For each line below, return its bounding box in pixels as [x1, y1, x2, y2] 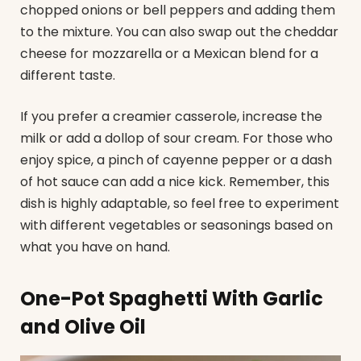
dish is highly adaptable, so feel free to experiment [20, 194, 339, 214]
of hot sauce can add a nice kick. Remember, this [20, 172, 330, 192]
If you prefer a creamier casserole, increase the [20, 107, 322, 127]
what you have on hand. [20, 238, 170, 257]
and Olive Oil [20, 313, 146, 340]
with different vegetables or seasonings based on [20, 216, 333, 235]
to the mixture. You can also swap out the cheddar [20, 22, 338, 41]
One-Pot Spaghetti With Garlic [20, 284, 323, 312]
